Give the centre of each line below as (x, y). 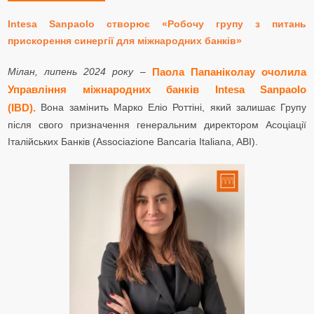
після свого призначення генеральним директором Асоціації (157, 124)
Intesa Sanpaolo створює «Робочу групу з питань (157, 24)
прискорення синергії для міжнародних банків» (125, 41)
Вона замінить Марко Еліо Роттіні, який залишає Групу (173, 107)
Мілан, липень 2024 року (71, 71)
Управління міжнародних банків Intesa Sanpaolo (157, 90)
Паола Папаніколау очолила (229, 72)
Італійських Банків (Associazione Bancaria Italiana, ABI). (133, 141)
